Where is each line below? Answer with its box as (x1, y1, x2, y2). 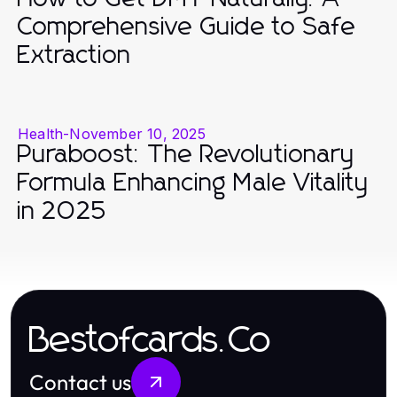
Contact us (29, 368, 131, 395)
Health (18, 124, 64, 143)
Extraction (18, 43, 131, 68)
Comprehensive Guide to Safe (18, 14, 356, 40)
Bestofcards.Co (29, 322, 271, 360)
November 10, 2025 (69, 124, 206, 143)
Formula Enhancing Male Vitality (18, 170, 369, 196)
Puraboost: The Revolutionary (18, 142, 354, 167)
